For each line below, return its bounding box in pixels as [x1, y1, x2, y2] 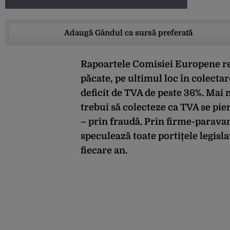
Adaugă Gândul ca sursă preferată [64, 28, 193, 38]
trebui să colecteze [81, 102, 168, 113]
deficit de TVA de [81, 88, 158, 99]
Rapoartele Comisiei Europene [81, 59, 222, 70]
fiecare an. [81, 145, 127, 156]
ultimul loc [126, 73, 180, 84]
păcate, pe [81, 73, 126, 84]
